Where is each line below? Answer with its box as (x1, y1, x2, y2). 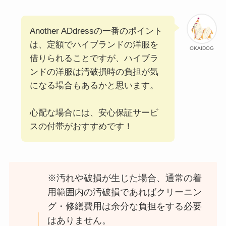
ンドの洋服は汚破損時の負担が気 (29, 67, 158, 77)
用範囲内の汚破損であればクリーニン (47, 187, 202, 198)
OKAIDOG (190, 45, 214, 51)
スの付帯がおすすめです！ (29, 122, 133, 132)
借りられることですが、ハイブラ (29, 53, 158, 64)
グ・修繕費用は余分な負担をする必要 (47, 201, 202, 212)
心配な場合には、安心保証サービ (29, 108, 158, 118)
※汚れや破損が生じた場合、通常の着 (47, 173, 202, 184)
